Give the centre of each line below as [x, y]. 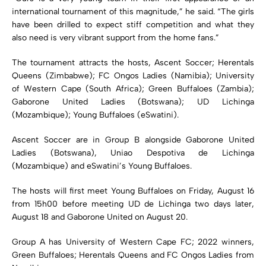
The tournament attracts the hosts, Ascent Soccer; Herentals [133, 62]
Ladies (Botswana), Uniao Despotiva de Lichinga [133, 153]
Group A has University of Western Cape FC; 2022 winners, [133, 242]
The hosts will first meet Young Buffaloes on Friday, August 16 [133, 191]
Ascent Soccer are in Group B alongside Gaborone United [133, 140]
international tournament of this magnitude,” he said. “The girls [133, 11]
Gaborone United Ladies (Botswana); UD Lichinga [133, 102]
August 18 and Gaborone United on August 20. [100, 217]
